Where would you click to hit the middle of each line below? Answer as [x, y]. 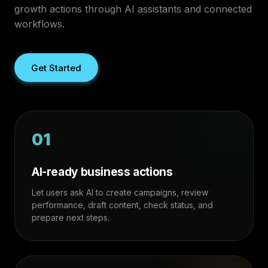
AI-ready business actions [102, 172]
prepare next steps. [71, 217]
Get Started [56, 68]
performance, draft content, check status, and [122, 205]
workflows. [39, 24]
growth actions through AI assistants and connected [133, 9]
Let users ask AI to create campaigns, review [120, 192]
